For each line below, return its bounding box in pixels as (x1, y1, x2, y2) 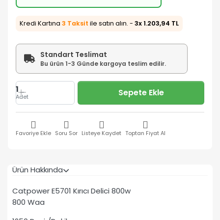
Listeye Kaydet (82, 129, 121, 137)
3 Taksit (62, 19, 88, 27)
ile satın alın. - (88, 19, 135, 27)
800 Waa (12, 197, 45, 208)
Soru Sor (55, 129, 78, 137)
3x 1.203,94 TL (135, 19, 179, 27)
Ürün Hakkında (12, 164, 63, 175)
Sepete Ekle (118, 86, 164, 98)
